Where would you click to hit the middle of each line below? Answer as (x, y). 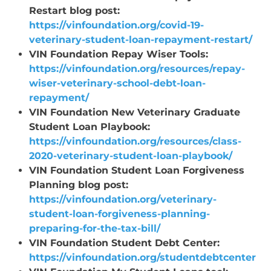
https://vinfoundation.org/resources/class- (135, 141)
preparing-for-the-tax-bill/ (94, 228)
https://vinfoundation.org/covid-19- (116, 25)
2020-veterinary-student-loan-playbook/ (130, 155)
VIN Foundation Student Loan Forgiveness (136, 170)
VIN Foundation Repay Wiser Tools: (118, 54)
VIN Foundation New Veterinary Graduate (134, 112)
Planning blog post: (78, 184)
